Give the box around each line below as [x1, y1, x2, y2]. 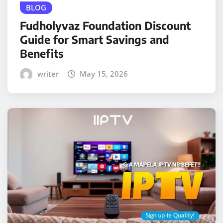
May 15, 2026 [80, 69, 128, 79]
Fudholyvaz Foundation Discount [20, 18, 191, 33]
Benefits [20, 46, 64, 61]
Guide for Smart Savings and [20, 32, 169, 47]
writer [37, 69, 59, 79]
